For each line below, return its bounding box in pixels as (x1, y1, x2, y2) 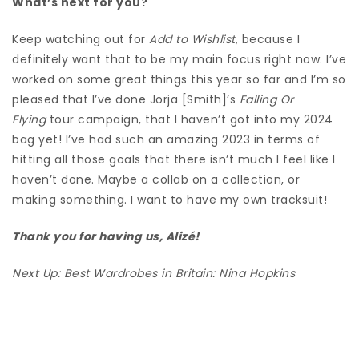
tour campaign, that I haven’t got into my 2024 (46, 111, 333, 127)
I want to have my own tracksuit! (131, 191, 327, 208)
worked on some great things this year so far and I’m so (12, 71, 346, 87)
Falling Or (239, 91, 294, 107)
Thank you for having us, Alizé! (12, 228, 200, 244)
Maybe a (94, 171, 149, 188)
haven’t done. (12, 171, 95, 188)
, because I (235, 30, 300, 47)
